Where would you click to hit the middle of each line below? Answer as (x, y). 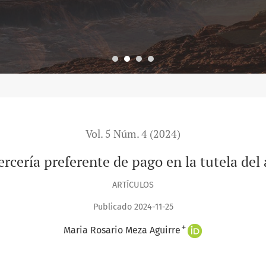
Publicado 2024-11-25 (133, 207)
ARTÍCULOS (133, 185)
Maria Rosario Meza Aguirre (122, 230)
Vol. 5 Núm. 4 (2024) (133, 134)
